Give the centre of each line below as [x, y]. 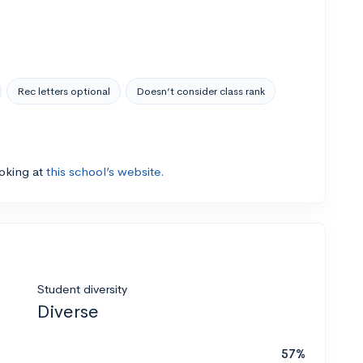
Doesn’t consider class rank [201, 91]
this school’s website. [105, 171]
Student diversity [82, 288]
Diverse [68, 311]
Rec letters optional [64, 91]
